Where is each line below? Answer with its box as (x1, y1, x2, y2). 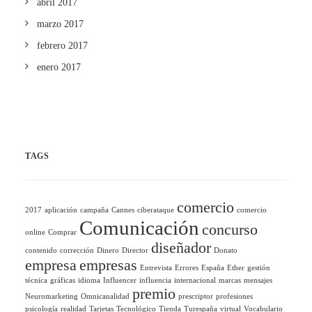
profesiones (216, 292, 253, 300)
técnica (25, 276, 47, 284)
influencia (139, 276, 171, 284)
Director (122, 247, 148, 254)
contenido (25, 247, 57, 254)
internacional (174, 276, 216, 284)
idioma (78, 276, 100, 284)
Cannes (111, 206, 134, 214)
